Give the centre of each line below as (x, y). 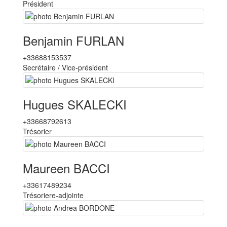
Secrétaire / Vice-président (65, 67)
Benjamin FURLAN (73, 40)
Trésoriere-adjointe (53, 195)
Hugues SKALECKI (75, 104)
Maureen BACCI (66, 168)
